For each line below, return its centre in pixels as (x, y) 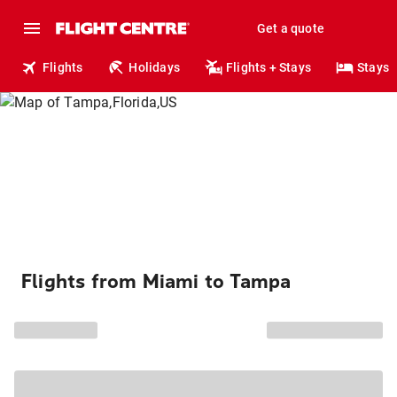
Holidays (155, 67)
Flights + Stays (269, 67)
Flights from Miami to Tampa (156, 282)
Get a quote (290, 28)
